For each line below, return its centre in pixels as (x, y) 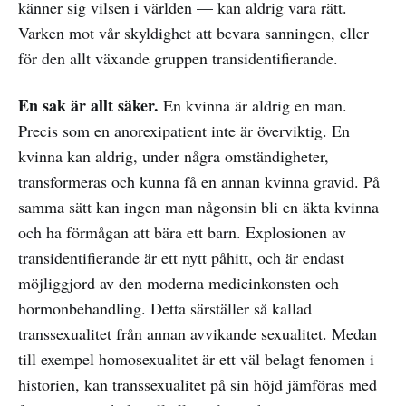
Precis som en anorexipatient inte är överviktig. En (184, 130)
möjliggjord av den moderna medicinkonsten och (179, 282)
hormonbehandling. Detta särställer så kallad (165, 308)
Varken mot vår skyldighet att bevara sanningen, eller (193, 32)
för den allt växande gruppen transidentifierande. (178, 58)
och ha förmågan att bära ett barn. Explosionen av (182, 232)
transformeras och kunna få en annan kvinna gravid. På (199, 181)
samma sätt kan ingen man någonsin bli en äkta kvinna (198, 206)
